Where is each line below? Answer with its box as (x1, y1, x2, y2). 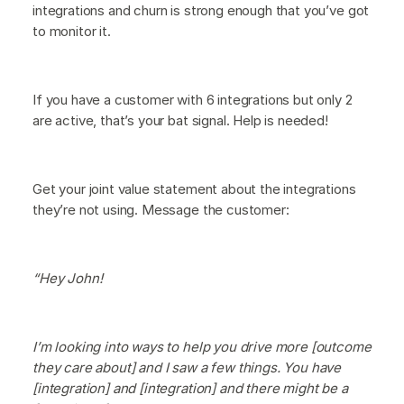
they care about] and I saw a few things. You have (32, 358, 342, 376)
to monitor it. (32, 22, 111, 40)
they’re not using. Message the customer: (32, 200, 289, 218)
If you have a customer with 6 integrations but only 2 (32, 90, 353, 108)
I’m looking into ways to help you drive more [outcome (32, 337, 372, 355)
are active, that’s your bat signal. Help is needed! (32, 111, 328, 129)
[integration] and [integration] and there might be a (32, 379, 348, 397)
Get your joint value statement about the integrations (32, 179, 356, 197)
